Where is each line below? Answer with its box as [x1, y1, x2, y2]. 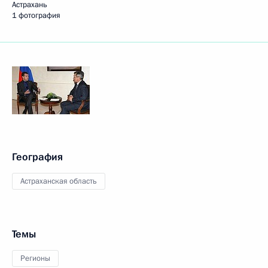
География [12, 150, 63, 164]
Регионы [20, 253, 50, 264]
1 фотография [12, 10, 60, 21]
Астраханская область [20, 176, 97, 187]
